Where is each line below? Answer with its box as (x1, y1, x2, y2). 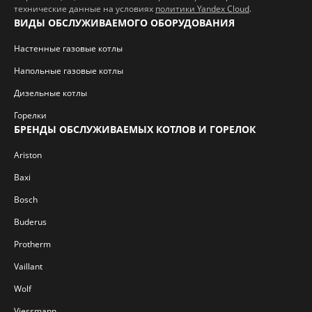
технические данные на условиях (14, 3, 155, 15)
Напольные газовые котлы (14, 65, 123, 77)
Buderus (14, 216, 47, 228)
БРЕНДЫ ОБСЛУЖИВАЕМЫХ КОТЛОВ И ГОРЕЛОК (14, 123, 256, 136)
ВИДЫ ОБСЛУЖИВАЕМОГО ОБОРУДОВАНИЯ (14, 16, 235, 29)
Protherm (14, 238, 51, 250)
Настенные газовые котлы (14, 42, 123, 54)
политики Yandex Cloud (155, 3, 249, 15)
